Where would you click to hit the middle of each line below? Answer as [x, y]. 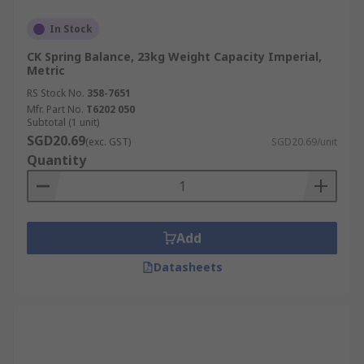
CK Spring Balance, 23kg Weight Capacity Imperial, [174, 56]
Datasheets [188, 267]
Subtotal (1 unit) [63, 122]
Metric [46, 70]
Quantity [56, 160]
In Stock [71, 29]
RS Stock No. [56, 93]
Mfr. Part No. [55, 109]
